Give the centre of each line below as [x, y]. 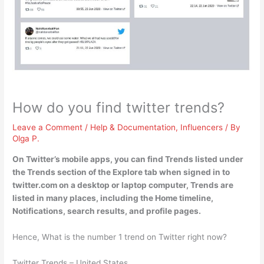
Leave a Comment [48, 128]
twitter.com [35, 185]
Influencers [202, 128]
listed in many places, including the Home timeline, [113, 198]
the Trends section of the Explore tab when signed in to [121, 172]
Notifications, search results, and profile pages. [107, 211]
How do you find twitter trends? [119, 108]
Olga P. [26, 139]
